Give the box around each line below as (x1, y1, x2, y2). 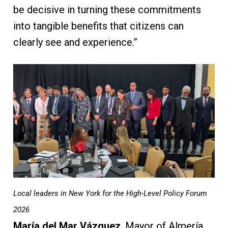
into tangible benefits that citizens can (13, 19, 184, 32)
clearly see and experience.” (13, 36, 137, 48)
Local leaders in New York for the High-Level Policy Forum (13, 188, 207, 198)
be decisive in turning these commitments (13, 3, 201, 16)
